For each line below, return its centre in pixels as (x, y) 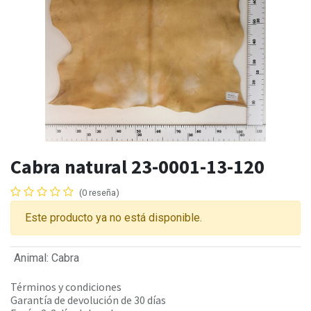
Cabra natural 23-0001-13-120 (137, 167)
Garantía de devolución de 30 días (88, 300)
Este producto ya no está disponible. (114, 218)
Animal (30, 258)
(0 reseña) (99, 193)
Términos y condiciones (66, 287)
